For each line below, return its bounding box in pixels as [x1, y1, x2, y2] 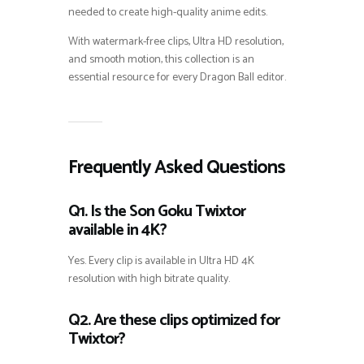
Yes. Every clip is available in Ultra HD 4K [68, 251, 254, 271]
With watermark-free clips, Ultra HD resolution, [68, 32, 284, 51]
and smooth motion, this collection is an [68, 50, 254, 69]
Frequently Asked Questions [68, 152, 285, 183]
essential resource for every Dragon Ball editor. [68, 67, 286, 87]
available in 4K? [68, 216, 167, 244]
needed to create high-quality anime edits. [68, 2, 267, 22]
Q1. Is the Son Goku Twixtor [68, 197, 245, 225]
